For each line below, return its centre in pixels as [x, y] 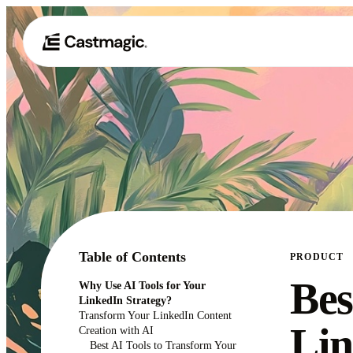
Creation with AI [116, 330]
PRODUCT [317, 257]
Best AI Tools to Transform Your [163, 345]
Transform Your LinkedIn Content [155, 315]
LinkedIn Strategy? [125, 300]
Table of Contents [132, 257]
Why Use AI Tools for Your [142, 285]
